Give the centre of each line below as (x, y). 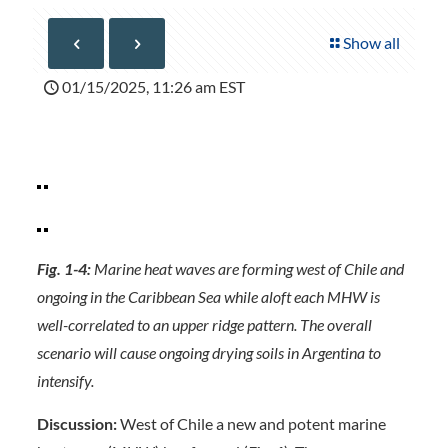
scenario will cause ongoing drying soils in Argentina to (208, 352)
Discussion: (76, 423)
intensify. (65, 380)
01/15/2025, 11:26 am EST (153, 86)
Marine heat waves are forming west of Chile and (247, 268)
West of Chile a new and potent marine (251, 423)
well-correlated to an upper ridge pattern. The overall (204, 324)
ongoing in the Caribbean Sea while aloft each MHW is (208, 296)
